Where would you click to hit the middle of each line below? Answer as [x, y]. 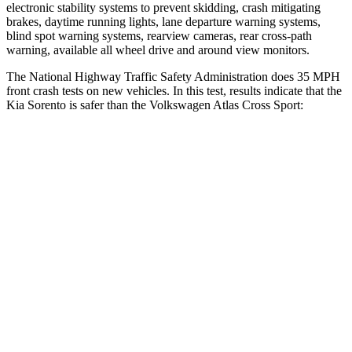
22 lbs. [181, 335]
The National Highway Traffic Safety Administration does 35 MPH [173, 76]
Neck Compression [99, 335]
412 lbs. [258, 299]
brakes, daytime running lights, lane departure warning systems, [163, 21]
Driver [225, 191]
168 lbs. [181, 299]
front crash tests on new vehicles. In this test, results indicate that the [174, 90]
